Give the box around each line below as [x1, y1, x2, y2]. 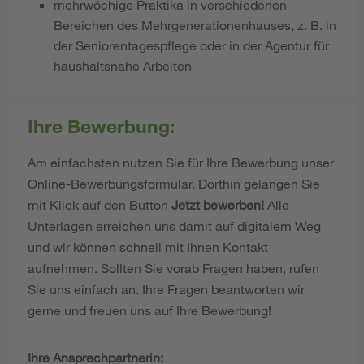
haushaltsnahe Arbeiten [54, 58, 192, 74]
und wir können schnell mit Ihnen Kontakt [28, 238, 268, 254]
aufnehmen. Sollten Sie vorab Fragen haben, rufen [28, 259, 319, 275]
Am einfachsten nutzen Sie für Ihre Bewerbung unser [28, 154, 334, 170]
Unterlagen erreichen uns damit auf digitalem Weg [28, 217, 321, 233]
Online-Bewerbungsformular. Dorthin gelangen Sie [28, 175, 320, 191]
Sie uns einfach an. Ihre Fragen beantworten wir [28, 280, 305, 297]
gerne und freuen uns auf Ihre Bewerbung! [28, 301, 271, 318]
